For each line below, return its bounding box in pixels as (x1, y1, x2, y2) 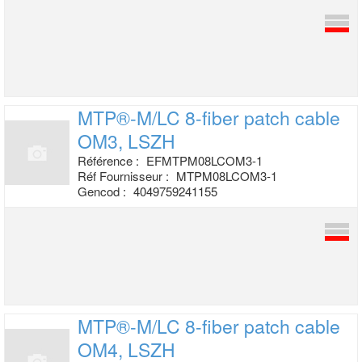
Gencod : (78, 183, 129, 200)
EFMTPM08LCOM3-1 (146, 152, 263, 169)
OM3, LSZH (78, 128, 175, 154)
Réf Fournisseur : (78, 167, 172, 184)
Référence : (78, 152, 142, 169)
